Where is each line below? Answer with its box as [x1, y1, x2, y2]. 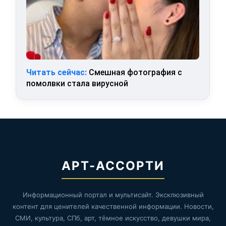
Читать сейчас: [26, 67, 87, 77]
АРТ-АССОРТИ [62, 158, 164, 173]
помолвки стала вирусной [26, 78, 129, 88]
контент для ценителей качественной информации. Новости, [12, 202, 214, 210]
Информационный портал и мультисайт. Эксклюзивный [22, 190, 204, 199]
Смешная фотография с [87, 67, 183, 77]
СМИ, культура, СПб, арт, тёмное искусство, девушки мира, [15, 213, 211, 222]
